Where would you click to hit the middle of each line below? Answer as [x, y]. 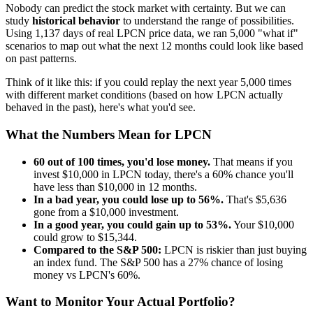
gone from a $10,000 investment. [106, 212]
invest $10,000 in [73, 174]
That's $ [244, 199]
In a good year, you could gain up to [120, 224]
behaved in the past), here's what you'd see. [101, 108]
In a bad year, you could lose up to [116, 199]
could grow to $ [68, 237]
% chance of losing [241, 262]
